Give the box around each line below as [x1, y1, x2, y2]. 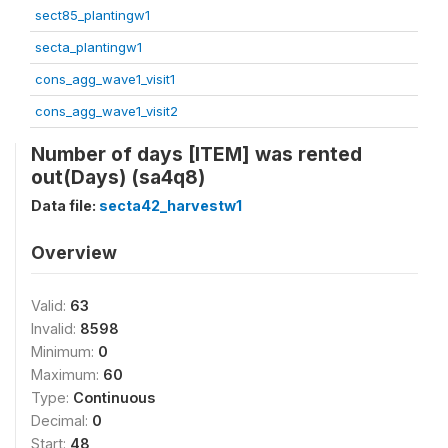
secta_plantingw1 [35, 38, 142, 55]
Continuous [73, 388, 155, 406]
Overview [31, 241, 117, 263]
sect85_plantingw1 [35, 6, 150, 23]
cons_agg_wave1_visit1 [35, 70, 175, 87]
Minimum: [31, 342, 98, 360]
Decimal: [31, 411, 92, 429]
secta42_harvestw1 [99, 196, 242, 214]
